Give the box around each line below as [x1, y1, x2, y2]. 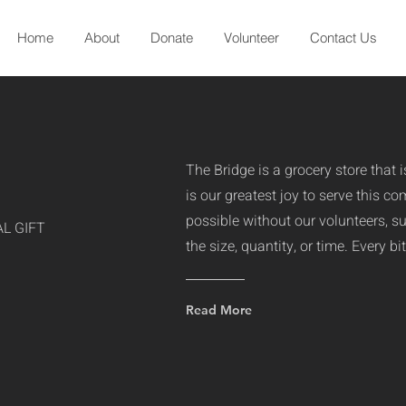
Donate [150, 29, 193, 46]
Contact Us [310, 29, 377, 46]
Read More [185, 302, 252, 318]
